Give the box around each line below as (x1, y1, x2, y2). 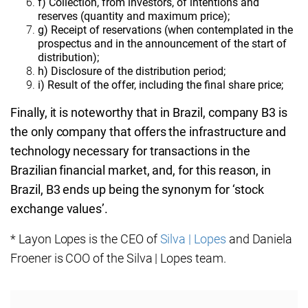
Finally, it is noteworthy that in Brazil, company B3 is (10, 105, 288, 120)
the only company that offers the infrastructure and (10, 124, 287, 139)
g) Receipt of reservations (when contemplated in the (38, 23, 293, 36)
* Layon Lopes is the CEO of (10, 232, 160, 246)
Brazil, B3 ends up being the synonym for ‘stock (10, 182, 264, 197)
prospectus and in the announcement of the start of (38, 37, 287, 50)
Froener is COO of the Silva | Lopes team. (10, 251, 226, 265)
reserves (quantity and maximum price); (38, 10, 230, 23)
